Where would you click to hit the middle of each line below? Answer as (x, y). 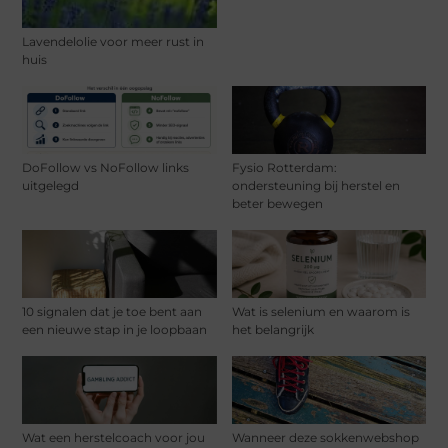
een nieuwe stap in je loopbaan (115, 330)
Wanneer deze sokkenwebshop (325, 438)
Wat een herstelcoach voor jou (114, 438)
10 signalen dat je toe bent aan (112, 312)
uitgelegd (51, 186)
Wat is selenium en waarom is (320, 312)
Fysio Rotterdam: (284, 168)
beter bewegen (277, 204)
